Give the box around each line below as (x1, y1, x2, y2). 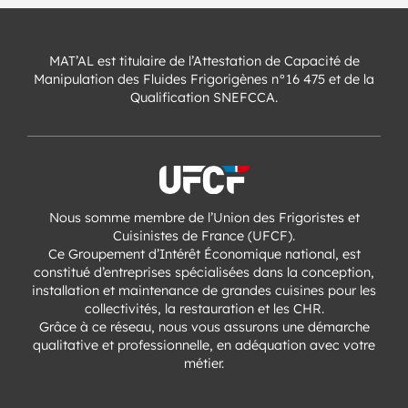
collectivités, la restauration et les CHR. (84, 300, 324, 317)
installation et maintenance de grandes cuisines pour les (32, 281, 376, 299)
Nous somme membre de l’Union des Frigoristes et (48, 209, 360, 226)
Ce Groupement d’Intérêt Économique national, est (47, 245, 361, 262)
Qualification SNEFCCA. (130, 88, 278, 106)
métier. (184, 354, 224, 372)
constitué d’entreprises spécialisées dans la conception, (34, 263, 374, 280)
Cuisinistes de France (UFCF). (113, 227, 295, 244)
